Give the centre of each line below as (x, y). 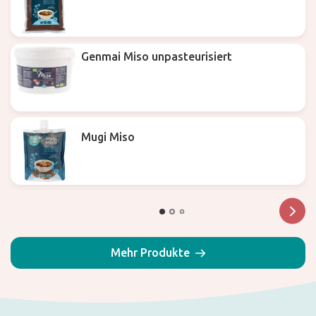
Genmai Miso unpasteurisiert (157, 57)
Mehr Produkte (150, 253)
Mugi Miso (108, 137)
